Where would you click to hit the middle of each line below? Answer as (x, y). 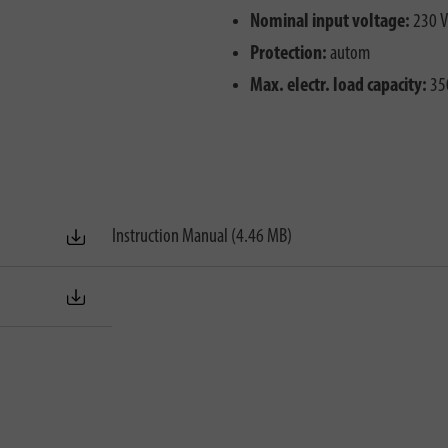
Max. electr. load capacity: (338, 86)
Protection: (288, 54)
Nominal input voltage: (330, 22)
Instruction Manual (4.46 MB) (202, 236)
